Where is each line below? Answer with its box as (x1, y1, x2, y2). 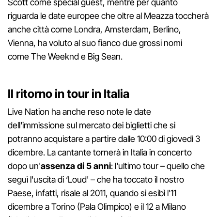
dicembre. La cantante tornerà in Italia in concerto (8, 147, 192, 157)
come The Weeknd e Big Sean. (8, 51, 123, 62)
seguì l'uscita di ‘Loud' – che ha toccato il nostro (8, 174, 184, 185)
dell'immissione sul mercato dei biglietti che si (8, 120, 175, 130)
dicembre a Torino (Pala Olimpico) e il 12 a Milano (8, 201, 186, 212)
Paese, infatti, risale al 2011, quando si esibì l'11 (8, 187, 176, 198)
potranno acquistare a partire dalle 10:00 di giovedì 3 (8, 133, 201, 144)
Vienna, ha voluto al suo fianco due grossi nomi (8, 37, 182, 48)
